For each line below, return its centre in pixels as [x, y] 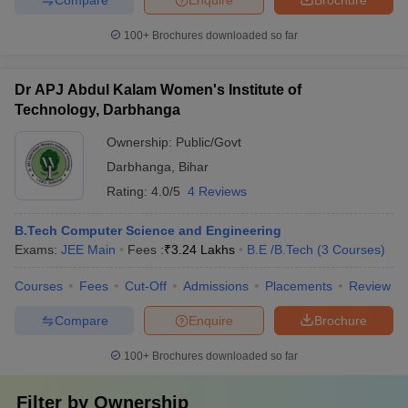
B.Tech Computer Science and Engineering [148, 230]
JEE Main [88, 250]
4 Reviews [217, 191]
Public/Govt [209, 142]
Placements [299, 286]
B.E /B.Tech [280, 250]
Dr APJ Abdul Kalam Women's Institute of [158, 90]
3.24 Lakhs [203, 250]
